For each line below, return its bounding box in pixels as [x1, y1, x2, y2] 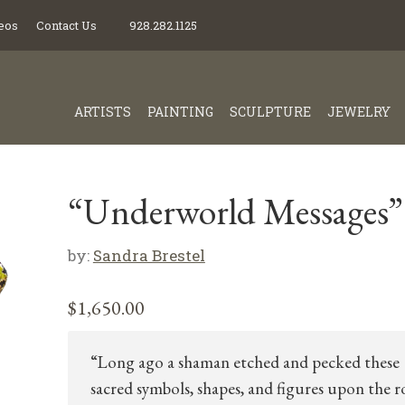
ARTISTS [74, 103, 131, 120]
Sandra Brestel [92, 245, 205, 266]
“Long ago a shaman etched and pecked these [89, 351, 400, 373]
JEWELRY [327, 103, 391, 120]
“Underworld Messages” [67, 188, 403, 235]
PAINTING [147, 103, 213, 120]
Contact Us [36, 16, 97, 33]
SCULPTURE [230, 103, 311, 120]
